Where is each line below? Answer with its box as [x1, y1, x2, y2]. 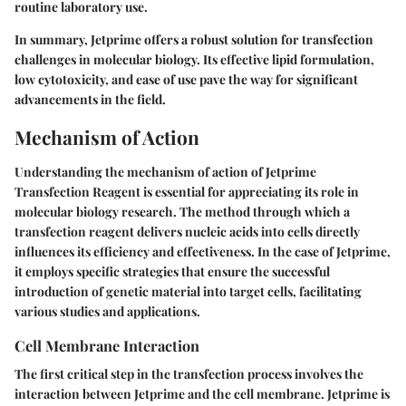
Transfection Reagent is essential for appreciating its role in [14, 182, 359, 200]
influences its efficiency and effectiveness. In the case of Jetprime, [14, 242, 391, 260]
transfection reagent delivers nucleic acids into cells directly [14, 222, 360, 240]
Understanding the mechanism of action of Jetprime [14, 162, 316, 180]
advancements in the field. [14, 91, 166, 109]
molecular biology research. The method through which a [14, 202, 350, 220]
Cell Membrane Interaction [14, 334, 199, 355]
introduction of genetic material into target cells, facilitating [14, 282, 362, 300]
